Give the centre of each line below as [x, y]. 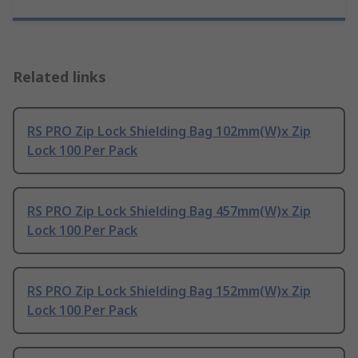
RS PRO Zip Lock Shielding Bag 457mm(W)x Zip [169, 211]
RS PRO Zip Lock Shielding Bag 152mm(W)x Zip [169, 290]
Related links [60, 76]
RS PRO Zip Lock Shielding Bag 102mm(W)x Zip [169, 131]
